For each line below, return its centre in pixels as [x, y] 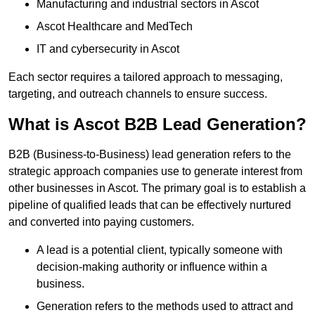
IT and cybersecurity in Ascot [108, 49]
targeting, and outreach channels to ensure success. [138, 94]
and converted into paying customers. [101, 221]
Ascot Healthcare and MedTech [115, 26]
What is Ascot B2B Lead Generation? [157, 124]
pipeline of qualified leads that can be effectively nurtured [150, 205]
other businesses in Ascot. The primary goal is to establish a [157, 188]
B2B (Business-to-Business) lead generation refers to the [150, 154]
